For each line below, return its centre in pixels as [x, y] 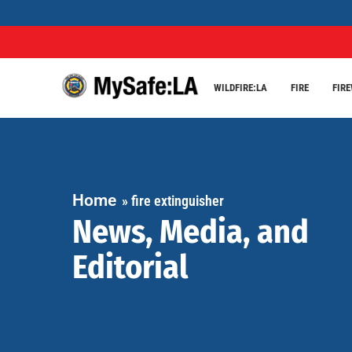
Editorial [130, 267]
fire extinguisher [177, 200]
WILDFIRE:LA [240, 87]
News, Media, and [190, 231]
